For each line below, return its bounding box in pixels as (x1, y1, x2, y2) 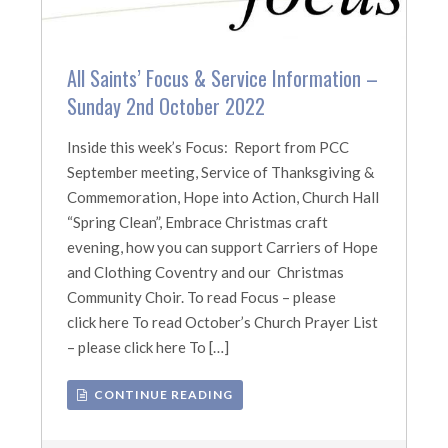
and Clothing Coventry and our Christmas (67, 263, 345, 281)
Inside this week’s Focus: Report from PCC (67, 138, 350, 156)
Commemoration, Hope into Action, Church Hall (67, 188, 380, 206)
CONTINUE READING (88, 387, 234, 402)
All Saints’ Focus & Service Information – (67, 63, 379, 93)
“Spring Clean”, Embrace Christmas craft (67, 213, 329, 231)
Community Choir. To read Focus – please (67, 288, 337, 306)
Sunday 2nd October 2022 (67, 91, 266, 121)
